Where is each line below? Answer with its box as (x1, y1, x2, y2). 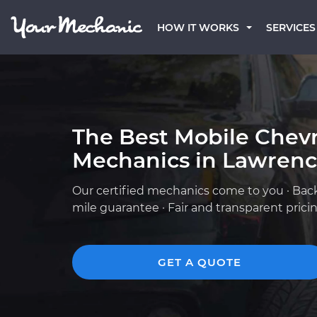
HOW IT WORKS (157, 21, 239, 34)
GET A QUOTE (158, 255, 241, 269)
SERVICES (266, 21, 316, 34)
